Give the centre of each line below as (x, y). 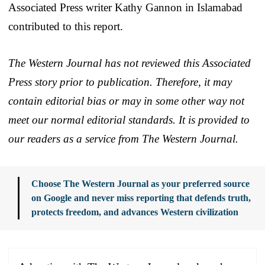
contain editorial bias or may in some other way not (126, 101)
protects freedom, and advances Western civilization (135, 212)
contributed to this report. (66, 26)
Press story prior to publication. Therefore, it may (120, 82)
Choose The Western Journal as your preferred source (140, 183)
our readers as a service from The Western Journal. (123, 138)
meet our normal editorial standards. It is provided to (129, 119)
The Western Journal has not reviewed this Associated (130, 63)
